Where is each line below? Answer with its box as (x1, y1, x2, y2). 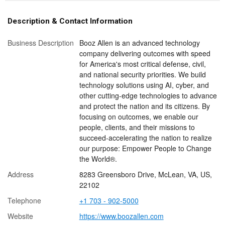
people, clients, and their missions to (79, 122, 195, 132)
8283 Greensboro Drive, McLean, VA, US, (79, 169, 212, 179)
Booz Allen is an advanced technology (79, 37, 200, 48)
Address (8, 169, 34, 179)
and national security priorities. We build (79, 69, 206, 79)
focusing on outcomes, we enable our (79, 111, 198, 122)
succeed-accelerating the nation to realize (79, 132, 212, 143)
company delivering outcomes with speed (79, 48, 210, 58)
